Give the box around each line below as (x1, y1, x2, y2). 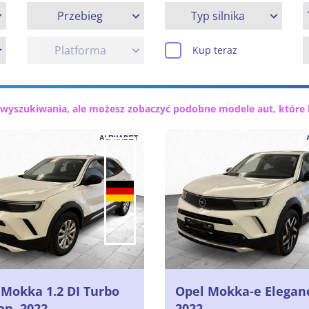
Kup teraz (192, 43, 237, 57)
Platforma (54, 43, 106, 59)
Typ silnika (191, 8, 245, 24)
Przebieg (57, 8, 103, 24)
